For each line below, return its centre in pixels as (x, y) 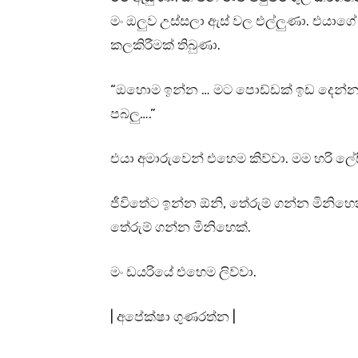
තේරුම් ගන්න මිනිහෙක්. (182, 227)
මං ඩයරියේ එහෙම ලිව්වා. (183, 272)
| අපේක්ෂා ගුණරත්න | (173, 317)
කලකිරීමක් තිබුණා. (165, 45)
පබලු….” (133, 114)
